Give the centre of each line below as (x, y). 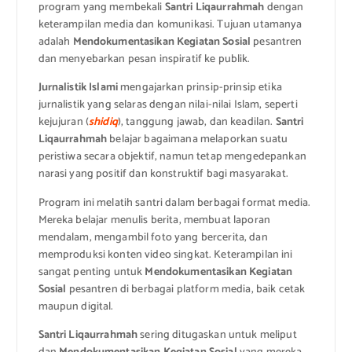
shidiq (103, 123)
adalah (55, 42)
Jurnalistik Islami (78, 88)
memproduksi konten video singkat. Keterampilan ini (165, 255)
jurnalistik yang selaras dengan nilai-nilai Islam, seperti (168, 105)
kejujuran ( (64, 123)
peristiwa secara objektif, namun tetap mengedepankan (172, 157)
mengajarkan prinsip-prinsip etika (200, 88)
